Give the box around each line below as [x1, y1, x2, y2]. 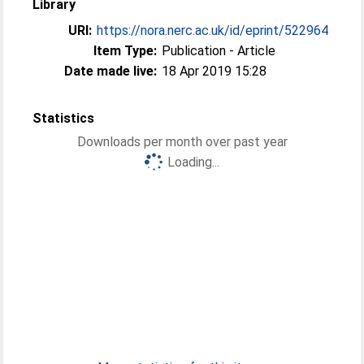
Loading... [167, 154, 219, 170]
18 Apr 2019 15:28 [162, 63, 267, 79]
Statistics [32, 110, 95, 126]
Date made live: [64, 63, 158, 79]
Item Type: [93, 43, 158, 58]
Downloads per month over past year [76, 134, 288, 149]
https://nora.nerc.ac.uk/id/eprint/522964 [97, 23, 329, 38]
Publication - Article [162, 43, 276, 58]
